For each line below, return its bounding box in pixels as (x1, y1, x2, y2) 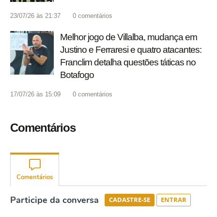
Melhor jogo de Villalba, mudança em (60, 32, 197, 43)
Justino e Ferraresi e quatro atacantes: (60, 45, 201, 55)
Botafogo (60, 70, 94, 80)
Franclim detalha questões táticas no (60, 57, 196, 68)
